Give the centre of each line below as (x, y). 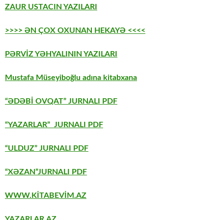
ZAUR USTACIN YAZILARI (51, 7)
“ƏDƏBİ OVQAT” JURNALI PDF (61, 101)
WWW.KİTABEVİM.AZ (46, 196)
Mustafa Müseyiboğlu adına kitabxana (71, 78)
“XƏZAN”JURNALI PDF (46, 172)
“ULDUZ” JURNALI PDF (47, 149)
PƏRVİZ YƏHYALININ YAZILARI (61, 54)
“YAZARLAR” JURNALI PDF (54, 125)
